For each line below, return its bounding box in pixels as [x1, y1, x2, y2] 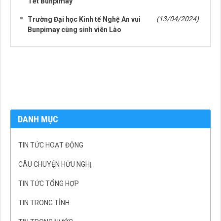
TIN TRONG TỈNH [18, 199, 70, 207]
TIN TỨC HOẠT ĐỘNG [18, 141, 83, 149]
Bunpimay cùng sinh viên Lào [28, 26, 121, 34]
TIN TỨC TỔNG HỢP [18, 180, 79, 188]
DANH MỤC [18, 114, 58, 125]
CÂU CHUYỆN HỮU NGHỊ [18, 160, 92, 169]
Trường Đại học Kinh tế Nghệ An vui [28, 15, 141, 24]
